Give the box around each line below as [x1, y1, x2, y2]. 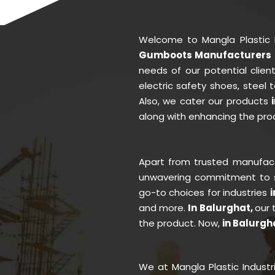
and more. [138, 201, 188, 214]
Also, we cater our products [138, 94, 272, 107]
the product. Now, [138, 216, 222, 230]
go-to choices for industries [138, 185, 271, 199]
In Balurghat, [188, 201, 255, 214]
